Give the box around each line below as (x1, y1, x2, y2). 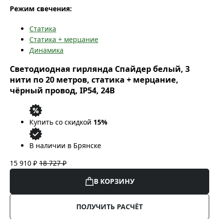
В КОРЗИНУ (93, 176, 134, 186)
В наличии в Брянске (29, 140, 101, 150)
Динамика (29, 45, 64, 55)
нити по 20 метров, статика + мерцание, (10, 74, 178, 86)
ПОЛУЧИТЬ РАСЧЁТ (76, 201, 143, 211)
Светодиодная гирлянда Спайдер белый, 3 (10, 64, 190, 75)
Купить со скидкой (29, 117, 93, 127)
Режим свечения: (10, 4, 72, 14)
